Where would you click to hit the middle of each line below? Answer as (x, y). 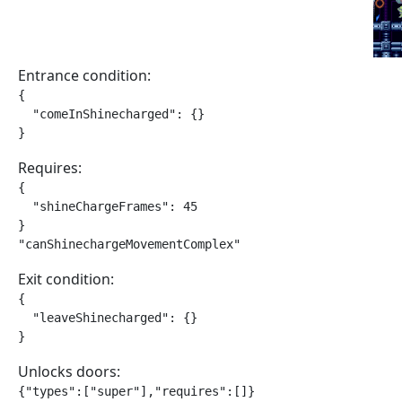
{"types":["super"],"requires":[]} (136, 391)
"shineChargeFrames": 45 (108, 206)
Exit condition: (66, 279)
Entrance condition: (84, 75)
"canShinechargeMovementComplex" (129, 244)
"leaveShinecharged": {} (108, 318)
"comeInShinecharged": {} (111, 114)
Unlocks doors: (69, 371)
